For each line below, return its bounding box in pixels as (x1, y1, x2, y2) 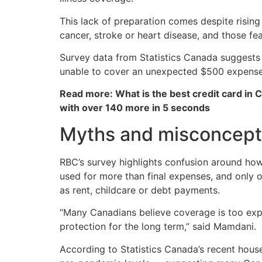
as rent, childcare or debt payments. (60, 184, 220, 196)
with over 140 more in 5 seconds (60, 102, 210, 114)
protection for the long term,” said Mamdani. (60, 220, 256, 233)
